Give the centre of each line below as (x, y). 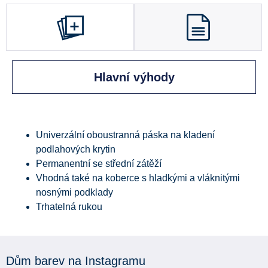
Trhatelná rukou (69, 206)
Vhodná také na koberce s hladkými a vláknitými (138, 178)
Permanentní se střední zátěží (99, 163)
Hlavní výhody (134, 77)
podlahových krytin (76, 149)
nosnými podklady (74, 192)
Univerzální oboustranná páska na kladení (125, 135)
